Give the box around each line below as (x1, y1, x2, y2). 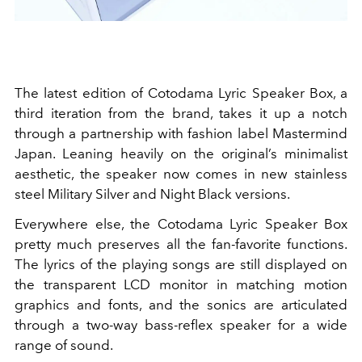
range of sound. (15, 337, 113, 353)
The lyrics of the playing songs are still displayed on (15, 256, 347, 272)
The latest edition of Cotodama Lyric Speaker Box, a (15, 85, 347, 101)
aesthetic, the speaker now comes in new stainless (15, 166, 347, 182)
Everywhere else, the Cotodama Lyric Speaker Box (15, 216, 347, 232)
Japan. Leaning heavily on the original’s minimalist (15, 145, 347, 162)
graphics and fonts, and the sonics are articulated (15, 297, 347, 313)
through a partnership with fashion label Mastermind (15, 125, 347, 141)
